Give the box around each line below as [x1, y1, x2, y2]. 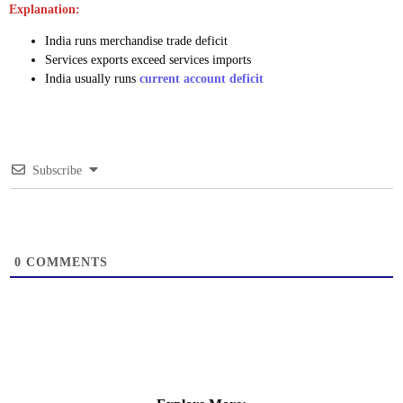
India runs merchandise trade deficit [45, 34, 228, 49]
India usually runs [45, 72, 139, 86]
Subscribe [32, 164, 82, 178]
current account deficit [139, 72, 264, 86]
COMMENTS [22, 255, 108, 270]
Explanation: [9, 3, 80, 17]
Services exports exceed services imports [45, 53, 251, 67]
